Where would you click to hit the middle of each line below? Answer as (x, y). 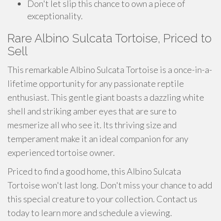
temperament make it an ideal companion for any (98, 139)
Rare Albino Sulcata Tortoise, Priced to (110, 38)
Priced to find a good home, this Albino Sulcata (94, 171)
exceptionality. (55, 16)
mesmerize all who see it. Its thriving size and (92, 125)
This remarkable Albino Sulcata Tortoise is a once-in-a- (110, 70)
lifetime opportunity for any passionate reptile (96, 83)
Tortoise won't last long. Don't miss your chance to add (110, 185)
